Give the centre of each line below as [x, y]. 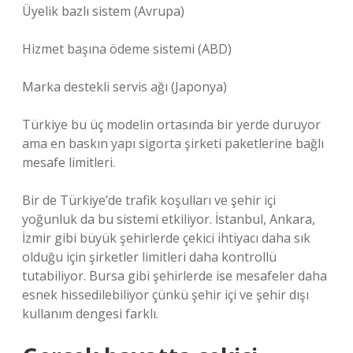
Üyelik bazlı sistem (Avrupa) [103, 11]
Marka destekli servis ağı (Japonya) [124, 87]
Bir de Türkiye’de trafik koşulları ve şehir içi [149, 200]
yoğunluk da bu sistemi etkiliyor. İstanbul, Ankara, [169, 219]
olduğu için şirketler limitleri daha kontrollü [149, 257]
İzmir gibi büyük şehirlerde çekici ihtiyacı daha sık [166, 238]
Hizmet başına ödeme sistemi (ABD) [127, 49]
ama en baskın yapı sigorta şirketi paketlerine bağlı [173, 143]
